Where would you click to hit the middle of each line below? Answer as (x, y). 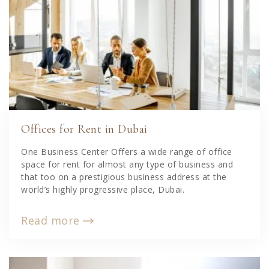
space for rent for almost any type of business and (127, 164)
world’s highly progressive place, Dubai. (103, 189)
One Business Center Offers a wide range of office (127, 151)
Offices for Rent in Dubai (84, 129)
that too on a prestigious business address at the (124, 177)
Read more (50, 220)
